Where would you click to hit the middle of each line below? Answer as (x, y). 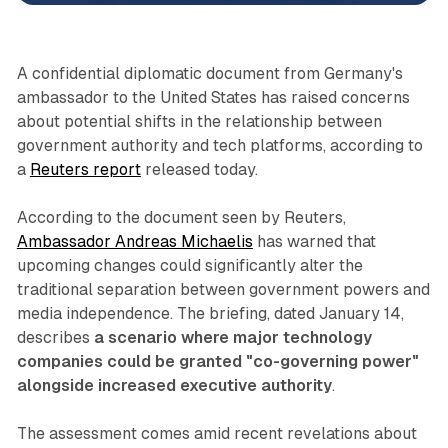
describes (55, 337)
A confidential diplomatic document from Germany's (209, 73)
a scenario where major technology (232, 337)
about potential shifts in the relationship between (199, 121)
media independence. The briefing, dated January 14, (210, 313)
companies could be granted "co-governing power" (217, 361)
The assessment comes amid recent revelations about (216, 433)
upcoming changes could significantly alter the (189, 265)
